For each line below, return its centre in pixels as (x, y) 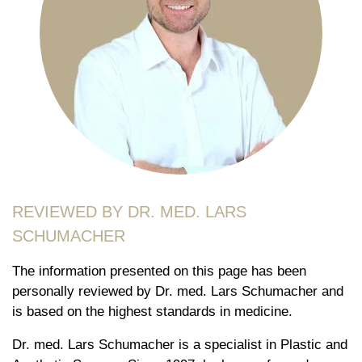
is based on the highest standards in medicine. (152, 311)
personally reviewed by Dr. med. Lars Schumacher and (178, 291)
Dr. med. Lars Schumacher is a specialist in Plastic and (180, 344)
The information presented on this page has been (159, 271)
